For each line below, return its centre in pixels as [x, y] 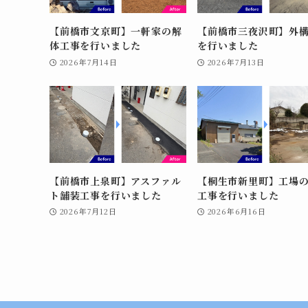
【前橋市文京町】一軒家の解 [116, 31]
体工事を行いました [96, 45]
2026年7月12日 [88, 211]
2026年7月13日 [236, 62]
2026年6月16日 [236, 211]
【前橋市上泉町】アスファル [115, 180]
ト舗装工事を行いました [106, 195]
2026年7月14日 [88, 62]
